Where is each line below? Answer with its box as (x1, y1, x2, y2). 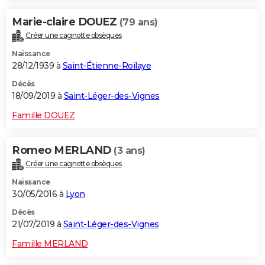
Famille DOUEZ (12, 109, 75, 121)
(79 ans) (119, 17, 158, 28)
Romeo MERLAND (12, 143, 114, 157)
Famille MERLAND (12, 238, 88, 249)
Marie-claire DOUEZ (12, 15, 119, 29)
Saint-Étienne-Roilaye (62, 60, 151, 71)
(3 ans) (114, 144, 146, 156)
